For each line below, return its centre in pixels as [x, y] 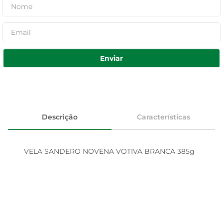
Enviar [111, 58]
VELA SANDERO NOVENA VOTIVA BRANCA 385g [109, 151]
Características [163, 117]
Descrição [60, 117]
